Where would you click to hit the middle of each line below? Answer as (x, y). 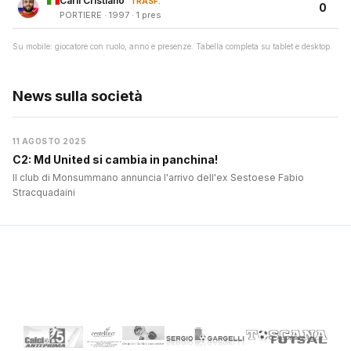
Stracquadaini (44, 193)
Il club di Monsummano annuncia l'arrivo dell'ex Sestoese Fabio (158, 178)
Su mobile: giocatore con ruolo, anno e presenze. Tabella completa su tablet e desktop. (172, 47)
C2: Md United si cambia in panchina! (115, 160)
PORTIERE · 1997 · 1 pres (110, 15)
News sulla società (78, 96)
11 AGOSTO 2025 (49, 141)
